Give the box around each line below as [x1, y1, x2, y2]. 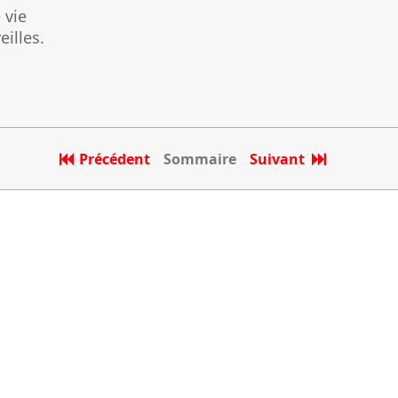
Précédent [78, 149, 150, 169]
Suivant [249, 149, 312, 169]
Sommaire [163, 149, 236, 169]
